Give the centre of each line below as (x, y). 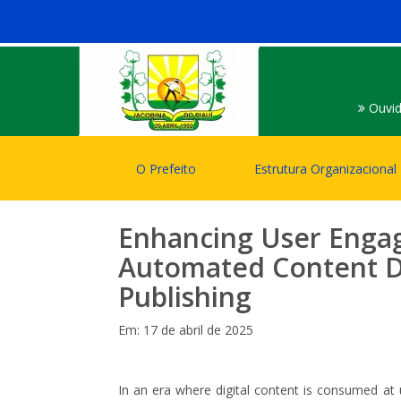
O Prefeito (166, 169)
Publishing (185, 297)
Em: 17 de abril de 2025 (186, 330)
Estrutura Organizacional (325, 169)
